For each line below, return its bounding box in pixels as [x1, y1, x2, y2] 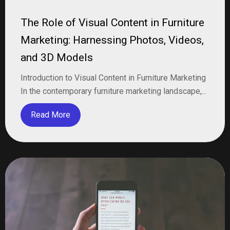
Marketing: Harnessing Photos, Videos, [21, 34, 204, 46]
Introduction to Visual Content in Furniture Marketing [21, 73, 206, 83]
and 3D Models [21, 51, 93, 64]
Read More [31, 110, 70, 120]
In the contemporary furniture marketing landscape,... [21, 86, 206, 96]
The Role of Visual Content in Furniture [21, 16, 204, 29]
